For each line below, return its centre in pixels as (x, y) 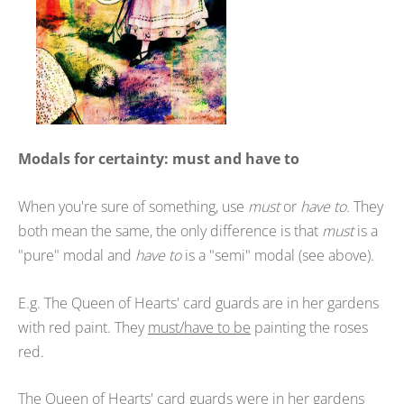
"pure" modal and (77, 255)
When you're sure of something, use (133, 206)
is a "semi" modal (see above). (280, 255)
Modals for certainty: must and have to (159, 159)
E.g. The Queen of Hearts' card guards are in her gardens (198, 303)
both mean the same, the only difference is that (170, 230)
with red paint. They (83, 327)
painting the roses (309, 327)
